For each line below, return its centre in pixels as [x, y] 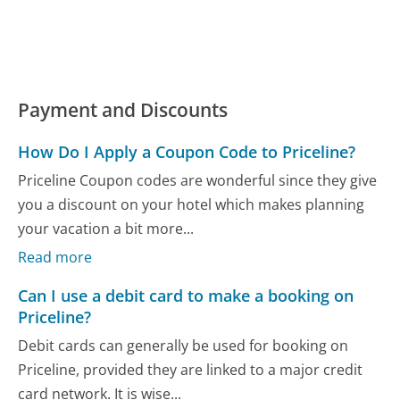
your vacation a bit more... [106, 228]
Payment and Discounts [123, 109]
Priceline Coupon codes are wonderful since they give [198, 180]
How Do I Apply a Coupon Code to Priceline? [187, 152]
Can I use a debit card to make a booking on [186, 296]
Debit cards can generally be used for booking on [183, 345]
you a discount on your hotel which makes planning [192, 204]
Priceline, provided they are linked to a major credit [191, 369]
